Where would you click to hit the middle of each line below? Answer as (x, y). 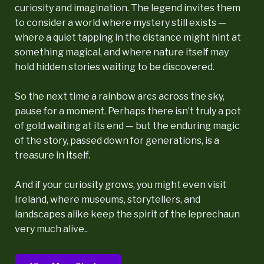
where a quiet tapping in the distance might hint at (128, 37)
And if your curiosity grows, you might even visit (121, 184)
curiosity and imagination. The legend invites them (128, 8)
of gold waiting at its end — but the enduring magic (127, 126)
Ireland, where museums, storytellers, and (108, 199)
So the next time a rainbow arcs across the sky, (120, 96)
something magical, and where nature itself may (122, 52)
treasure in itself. (52, 155)
